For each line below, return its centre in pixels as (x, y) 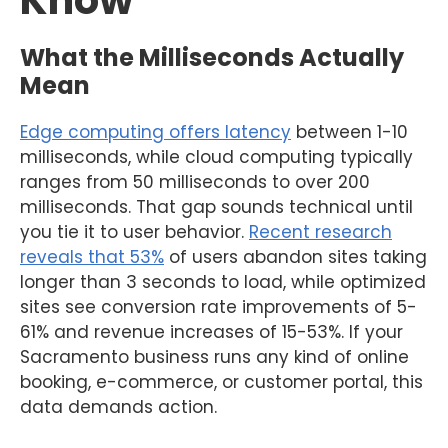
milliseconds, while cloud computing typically (216, 157)
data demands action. (118, 407)
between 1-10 (349, 132)
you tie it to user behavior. (134, 232)
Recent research (320, 232)
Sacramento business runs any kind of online (214, 357)
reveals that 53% (92, 257)
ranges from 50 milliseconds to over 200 (195, 182)
